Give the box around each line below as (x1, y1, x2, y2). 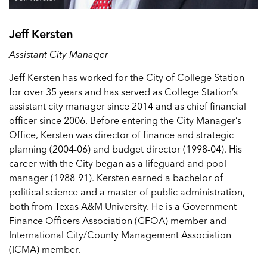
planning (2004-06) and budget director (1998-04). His (9, 143, 242, 155)
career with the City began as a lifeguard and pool (9, 157, 226, 169)
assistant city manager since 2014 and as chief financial (9, 100, 246, 112)
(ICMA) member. (9, 243, 80, 255)
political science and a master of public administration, (9, 186, 245, 198)
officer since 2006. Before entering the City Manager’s (9, 114, 241, 126)
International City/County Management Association (9, 229, 231, 241)
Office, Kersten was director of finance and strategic (9, 129, 234, 141)
